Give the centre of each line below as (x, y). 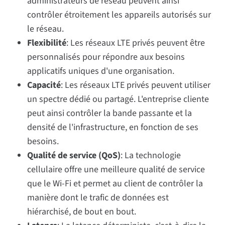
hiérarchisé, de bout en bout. (82, 211)
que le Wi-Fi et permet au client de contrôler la (115, 183)
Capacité (44, 85)
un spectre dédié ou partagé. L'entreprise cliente (118, 99)
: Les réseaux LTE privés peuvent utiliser (136, 85)
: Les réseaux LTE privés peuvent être (136, 43)
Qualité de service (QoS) (74, 155)
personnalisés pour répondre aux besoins (106, 57)
